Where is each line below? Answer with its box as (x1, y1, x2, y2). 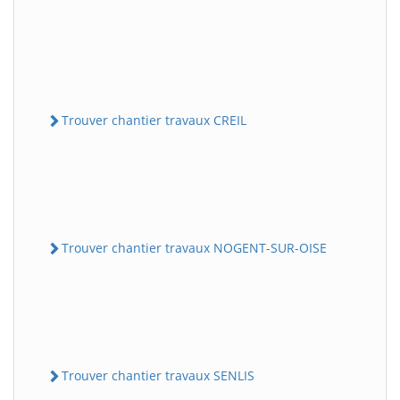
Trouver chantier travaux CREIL (62, 111, 246, 129)
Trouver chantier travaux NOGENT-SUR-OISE (62, 238, 327, 256)
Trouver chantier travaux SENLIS (62, 367, 254, 384)
